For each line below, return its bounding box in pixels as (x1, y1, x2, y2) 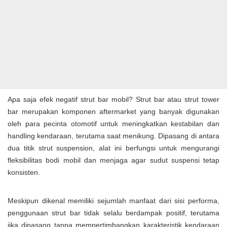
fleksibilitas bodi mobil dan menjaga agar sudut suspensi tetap (8, 156, 219, 165)
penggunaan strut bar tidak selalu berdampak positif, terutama (8, 209, 219, 217)
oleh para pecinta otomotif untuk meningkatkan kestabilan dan (8, 120, 219, 128)
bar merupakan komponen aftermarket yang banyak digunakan (8, 107, 219, 116)
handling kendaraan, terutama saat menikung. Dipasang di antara (8, 132, 219, 140)
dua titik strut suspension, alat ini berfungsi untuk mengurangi (8, 144, 219, 153)
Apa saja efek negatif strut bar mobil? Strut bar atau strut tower (8, 95, 219, 104)
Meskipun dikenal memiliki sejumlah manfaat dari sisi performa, (8, 197, 219, 205)
